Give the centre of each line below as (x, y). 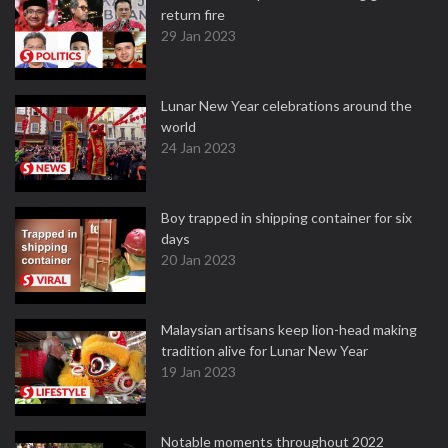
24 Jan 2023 (198, 147)
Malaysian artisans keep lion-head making (289, 329)
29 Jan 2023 (198, 35)
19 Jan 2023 (198, 371)
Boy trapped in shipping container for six (286, 217)
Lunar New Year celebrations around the (286, 105)
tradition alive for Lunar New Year (264, 350)
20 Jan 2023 (198, 259)
